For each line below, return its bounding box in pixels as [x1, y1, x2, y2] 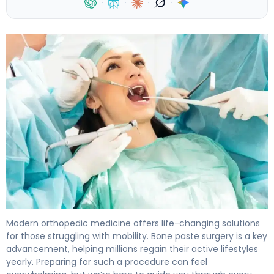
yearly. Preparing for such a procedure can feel [6, 255, 207, 268]
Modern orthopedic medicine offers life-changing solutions [6, 217, 260, 229]
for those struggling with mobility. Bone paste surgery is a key [6, 229, 267, 242]
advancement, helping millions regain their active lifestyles [6, 242, 258, 255]
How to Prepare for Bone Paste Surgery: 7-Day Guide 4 [6, 207, 268, 222]
